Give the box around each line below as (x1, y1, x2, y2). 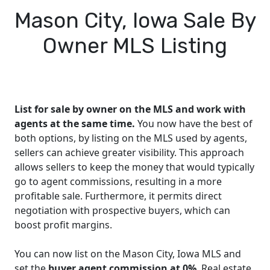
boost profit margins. (14, 218, 112, 231)
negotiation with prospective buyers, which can (14, 203, 230, 217)
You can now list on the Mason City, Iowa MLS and (14, 246, 241, 260)
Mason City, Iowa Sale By (14, 7, 256, 33)
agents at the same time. (14, 116, 135, 130)
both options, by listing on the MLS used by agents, (14, 131, 247, 145)
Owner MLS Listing (43, 33, 227, 58)
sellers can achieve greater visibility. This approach (14, 145, 244, 159)
